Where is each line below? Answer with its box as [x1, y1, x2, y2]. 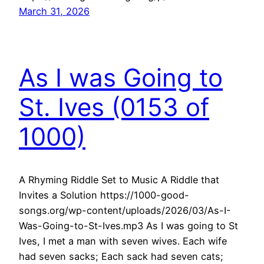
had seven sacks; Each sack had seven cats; [19, 250, 223, 263]
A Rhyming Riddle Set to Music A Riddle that [19, 174, 219, 186]
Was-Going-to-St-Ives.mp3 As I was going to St [19, 220, 238, 232]
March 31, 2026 [19, 5, 90, 18]
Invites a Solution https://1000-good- [19, 189, 189, 202]
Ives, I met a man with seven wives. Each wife [19, 235, 227, 247]
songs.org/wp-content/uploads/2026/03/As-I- [19, 204, 231, 217]
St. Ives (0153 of [19, 92, 209, 123]
